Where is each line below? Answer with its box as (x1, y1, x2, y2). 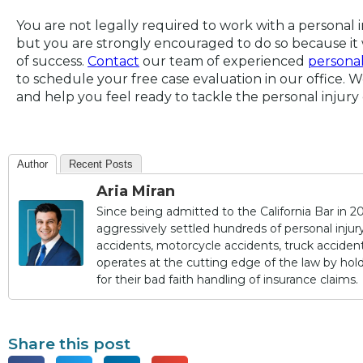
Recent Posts (69, 158, 133, 171)
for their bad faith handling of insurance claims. (96, 272, 358, 288)
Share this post (8, 334, 130, 354)
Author (17, 158, 48, 171)
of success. (16, 53, 88, 70)
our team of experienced (139, 53, 308, 70)
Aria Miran (96, 182, 175, 201)
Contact (88, 53, 139, 70)
